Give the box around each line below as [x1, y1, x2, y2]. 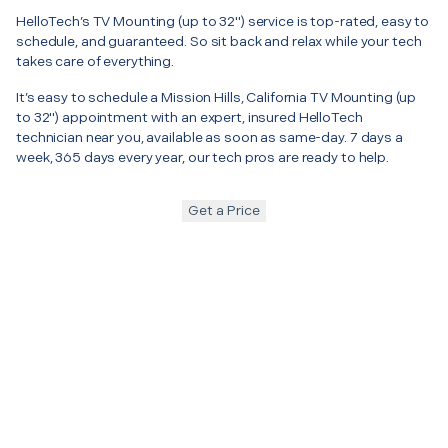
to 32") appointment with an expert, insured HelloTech [16, 108, 363, 126]
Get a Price [188, 201, 260, 219]
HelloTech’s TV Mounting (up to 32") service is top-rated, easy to [16, 12, 430, 30]
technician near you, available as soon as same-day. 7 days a [16, 128, 403, 146]
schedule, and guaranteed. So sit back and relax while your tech [16, 32, 422, 50]
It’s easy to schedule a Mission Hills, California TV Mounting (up [16, 88, 417, 106]
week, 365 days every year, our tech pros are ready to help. [16, 148, 389, 166]
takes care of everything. [16, 52, 174, 70]
